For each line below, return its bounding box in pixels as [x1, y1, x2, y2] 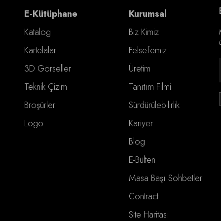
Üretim [129, 62, 151, 75]
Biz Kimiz [129, 25, 159, 38]
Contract [129, 189, 159, 203]
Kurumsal [129, 7, 167, 20]
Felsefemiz [129, 43, 167, 57]
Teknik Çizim [24, 80, 67, 93]
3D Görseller [24, 62, 71, 75]
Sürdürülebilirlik [129, 98, 180, 111]
